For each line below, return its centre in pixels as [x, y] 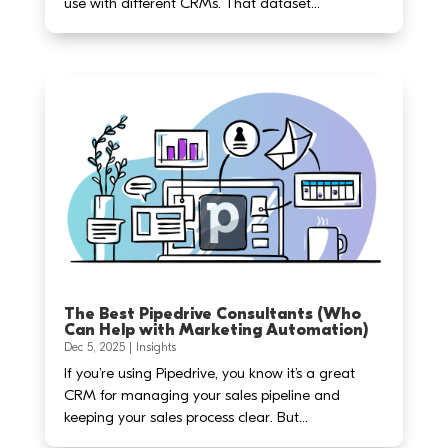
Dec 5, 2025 [94, 347]
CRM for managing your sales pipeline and [201, 395]
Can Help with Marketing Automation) [216, 330]
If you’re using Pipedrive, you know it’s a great [209, 373]
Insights [155, 347]
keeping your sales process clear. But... [185, 417]
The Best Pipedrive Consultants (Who [212, 314]
